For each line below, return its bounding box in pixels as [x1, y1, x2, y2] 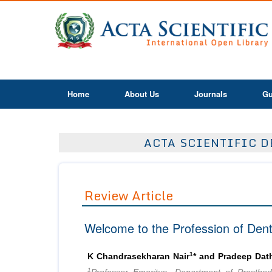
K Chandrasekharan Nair [87, 252, 189, 262]
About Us [124, 88, 159, 100]
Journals [194, 88, 227, 100]
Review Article [84, 185, 173, 206]
